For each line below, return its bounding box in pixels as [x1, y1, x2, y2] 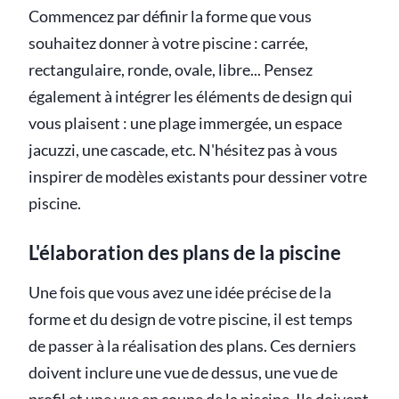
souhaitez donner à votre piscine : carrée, [28, 34, 308, 53]
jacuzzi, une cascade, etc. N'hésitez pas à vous [28, 141, 338, 160]
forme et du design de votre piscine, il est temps [28, 310, 353, 330]
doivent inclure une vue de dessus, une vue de [28, 363, 338, 383]
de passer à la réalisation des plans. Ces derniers [28, 337, 356, 356]
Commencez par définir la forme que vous [28, 7, 312, 27]
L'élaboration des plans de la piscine [28, 240, 341, 265]
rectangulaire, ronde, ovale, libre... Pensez [28, 61, 313, 80]
